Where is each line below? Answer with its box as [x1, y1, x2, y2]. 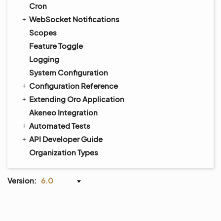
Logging [29, 54, 59, 64]
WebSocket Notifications [29, 14, 119, 24]
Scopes [29, 28, 57, 37]
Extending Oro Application [29, 94, 124, 104]
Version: [7, 176, 37, 185]
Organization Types [29, 147, 98, 157]
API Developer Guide [29, 134, 103, 144]
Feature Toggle [29, 41, 83, 50]
